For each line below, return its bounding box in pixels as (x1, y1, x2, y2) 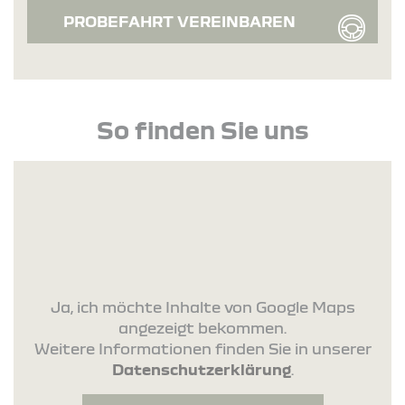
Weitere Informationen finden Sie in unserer (33, 340, 372, 358)
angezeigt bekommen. (118, 319, 287, 337)
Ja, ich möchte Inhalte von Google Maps (50, 298, 355, 316)
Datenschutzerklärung (111, 361, 291, 379)
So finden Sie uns (97, 115, 308, 143)
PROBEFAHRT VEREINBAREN (63, 12, 296, 30)
